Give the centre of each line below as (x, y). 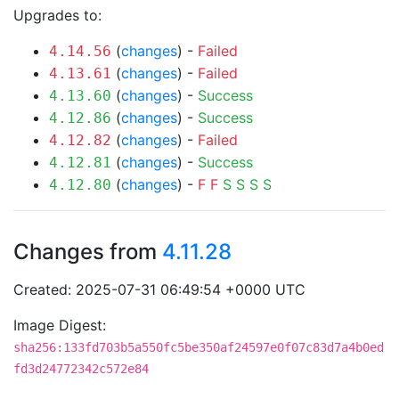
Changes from (88, 252)
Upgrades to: (57, 15)
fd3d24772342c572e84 (81, 369)
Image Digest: (60, 325)
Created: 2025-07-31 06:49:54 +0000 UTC (159, 289)
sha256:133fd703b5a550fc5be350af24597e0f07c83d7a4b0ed (199, 347)
